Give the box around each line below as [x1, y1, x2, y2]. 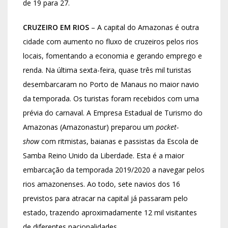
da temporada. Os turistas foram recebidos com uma [23, 93, 199, 103]
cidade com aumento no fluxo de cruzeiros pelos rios [23, 36, 198, 46]
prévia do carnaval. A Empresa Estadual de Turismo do [23, 107, 203, 118]
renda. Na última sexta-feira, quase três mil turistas [23, 65, 191, 75]
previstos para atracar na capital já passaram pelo [23, 193, 188, 203]
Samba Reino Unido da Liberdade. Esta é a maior [23, 150, 184, 160]
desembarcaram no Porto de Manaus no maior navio [23, 79, 199, 89]
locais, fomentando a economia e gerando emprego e [23, 50, 202, 61]
